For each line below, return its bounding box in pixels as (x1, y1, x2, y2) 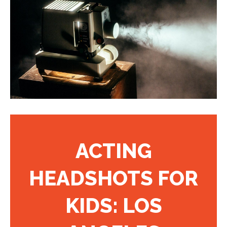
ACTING (75, 138, 152, 163)
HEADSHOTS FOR (29, 166, 198, 190)
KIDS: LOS (65, 193, 162, 217)
